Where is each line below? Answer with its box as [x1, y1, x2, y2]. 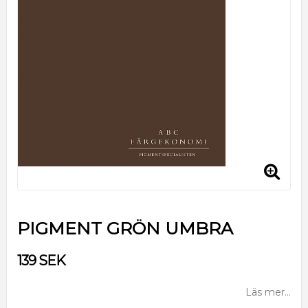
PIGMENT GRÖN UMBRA [17, 217, 233, 239]
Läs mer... [245, 285, 291, 298]
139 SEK [17, 252, 65, 269]
